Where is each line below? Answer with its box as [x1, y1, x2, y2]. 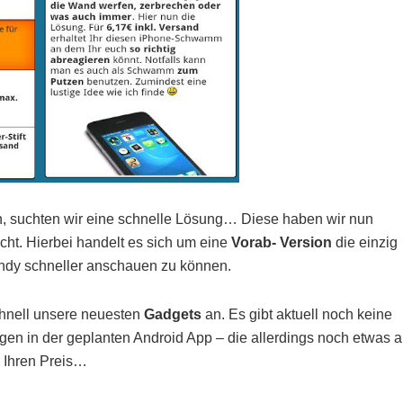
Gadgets [144, 307, 201, 323]
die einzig [332, 235, 398, 251]
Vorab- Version [231, 235, 332, 251]
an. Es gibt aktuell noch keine [201, 307, 392, 323]
